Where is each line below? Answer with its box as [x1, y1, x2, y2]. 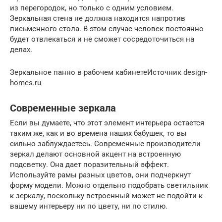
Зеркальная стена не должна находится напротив [10, 14, 185, 23]
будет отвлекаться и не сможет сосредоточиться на [10, 35, 194, 44]
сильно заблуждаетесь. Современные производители [10, 139, 201, 149]
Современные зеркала [10, 102, 116, 114]
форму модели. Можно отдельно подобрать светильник [10, 181, 208, 190]
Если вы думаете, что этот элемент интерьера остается [10, 118, 204, 128]
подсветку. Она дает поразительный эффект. [10, 160, 169, 169]
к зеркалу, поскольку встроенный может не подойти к [10, 191, 203, 201]
